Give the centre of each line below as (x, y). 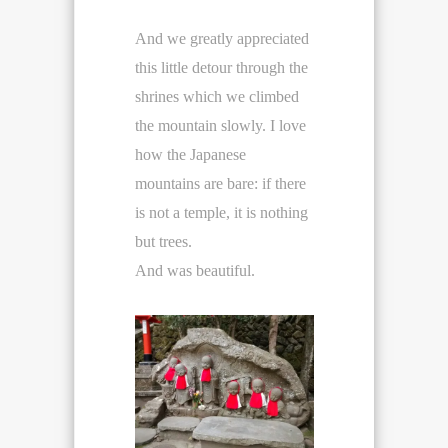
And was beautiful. (195, 270)
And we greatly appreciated (222, 38)
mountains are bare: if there (220, 183)
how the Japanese (190, 154)
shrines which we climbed (217, 96)
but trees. (163, 241)
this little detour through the (221, 67)
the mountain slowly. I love (220, 125)
